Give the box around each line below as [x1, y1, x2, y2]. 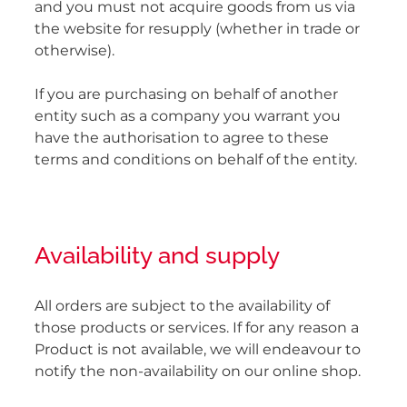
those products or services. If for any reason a [35, 315, 359, 340]
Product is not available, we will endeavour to [35, 337, 361, 362]
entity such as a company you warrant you [35, 104, 341, 128]
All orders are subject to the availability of [35, 293, 330, 318]
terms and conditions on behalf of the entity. [35, 147, 357, 172]
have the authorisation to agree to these [35, 125, 329, 150]
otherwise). [35, 38, 114, 63]
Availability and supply [35, 236, 280, 270]
